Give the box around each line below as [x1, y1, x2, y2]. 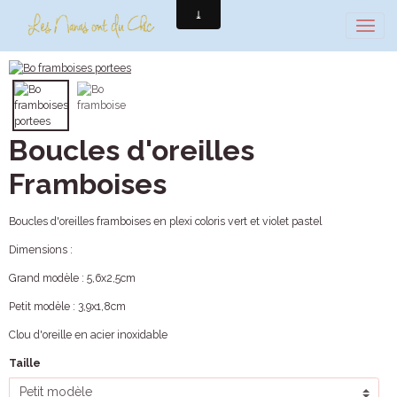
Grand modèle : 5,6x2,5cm [9, 271, 136, 284]
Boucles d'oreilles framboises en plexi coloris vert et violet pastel [9, 214, 322, 228]
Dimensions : [9, 243, 73, 256]
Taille [9, 356, 41, 370]
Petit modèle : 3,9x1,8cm [9, 300, 126, 313]
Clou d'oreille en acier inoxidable [9, 328, 167, 341]
